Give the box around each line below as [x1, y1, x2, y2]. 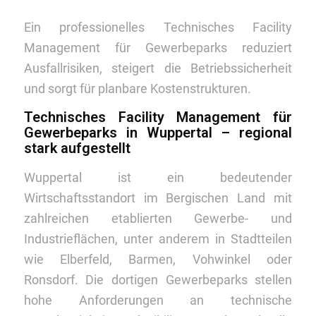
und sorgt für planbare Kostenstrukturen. [23, 81, 251, 97]
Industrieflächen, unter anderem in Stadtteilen [23, 231, 293, 246]
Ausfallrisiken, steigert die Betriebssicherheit [23, 61, 293, 76]
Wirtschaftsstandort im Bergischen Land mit [23, 190, 293, 205]
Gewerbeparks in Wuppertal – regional [23, 124, 293, 142]
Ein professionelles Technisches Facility [23, 20, 293, 35]
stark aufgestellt [23, 140, 130, 157]
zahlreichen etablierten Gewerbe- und [23, 210, 293, 226]
